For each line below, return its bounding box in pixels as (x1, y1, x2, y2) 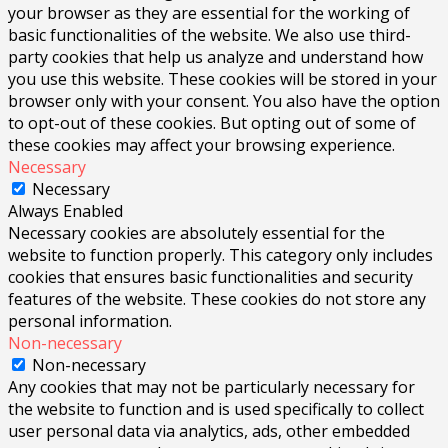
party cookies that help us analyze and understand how (8, 46, 423, 69)
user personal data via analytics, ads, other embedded (8, 420, 410, 443)
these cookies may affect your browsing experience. (8, 134, 395, 157)
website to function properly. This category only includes (8, 244, 433, 267)
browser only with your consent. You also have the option (8, 90, 440, 113)
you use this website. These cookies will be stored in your (8, 68, 437, 91)
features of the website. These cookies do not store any (8, 288, 426, 311)
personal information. (8, 310, 172, 333)
